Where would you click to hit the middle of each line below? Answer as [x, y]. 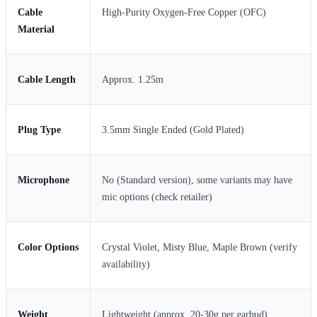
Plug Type [39, 129]
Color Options [48, 247]
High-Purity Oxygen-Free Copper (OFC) [184, 12]
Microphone [44, 180]
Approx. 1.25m [133, 79]
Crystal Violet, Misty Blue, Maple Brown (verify [200, 247]
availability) [126, 264]
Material [36, 29]
